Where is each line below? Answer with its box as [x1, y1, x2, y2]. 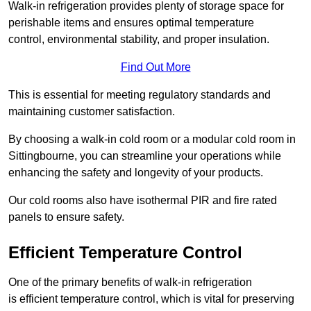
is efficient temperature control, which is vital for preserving [8, 293, 294, 305]
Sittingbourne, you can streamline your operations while [8, 150, 281, 162]
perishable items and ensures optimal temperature [8, 17, 254, 29]
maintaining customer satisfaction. [8, 106, 175, 118]
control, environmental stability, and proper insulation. [8, 33, 269, 46]
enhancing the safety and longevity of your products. [8, 167, 263, 179]
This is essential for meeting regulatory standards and [8, 89, 271, 101]
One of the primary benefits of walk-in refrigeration [8, 276, 252, 289]
